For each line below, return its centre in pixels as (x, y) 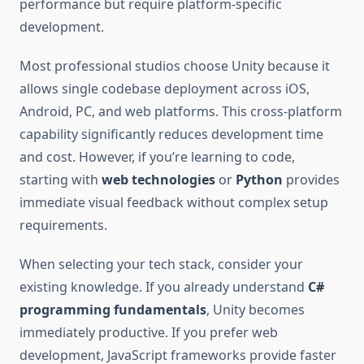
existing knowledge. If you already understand (164, 287)
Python (259, 180)
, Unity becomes (256, 310)
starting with (61, 180)
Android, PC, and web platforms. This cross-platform (181, 112)
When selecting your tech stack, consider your (161, 264)
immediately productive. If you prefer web (149, 333)
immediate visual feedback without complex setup (174, 203)
